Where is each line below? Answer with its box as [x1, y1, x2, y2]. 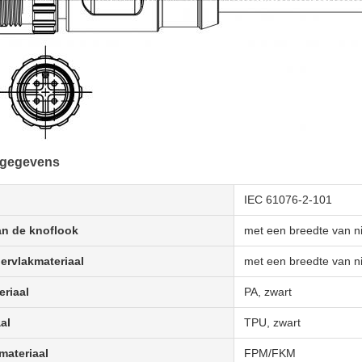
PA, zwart [244, 285, 292, 298]
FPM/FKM [244, 347, 296, 360]
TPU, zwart [244, 316, 301, 329]
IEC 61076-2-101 [244, 193, 332, 206]
